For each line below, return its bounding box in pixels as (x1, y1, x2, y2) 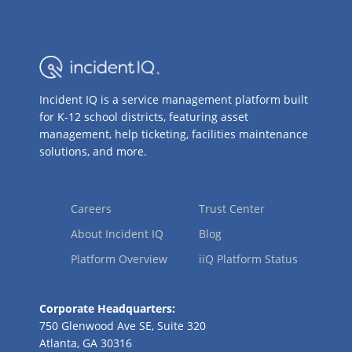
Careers (71, 201, 112, 217)
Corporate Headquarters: (39, 301, 175, 317)
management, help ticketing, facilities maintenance (39, 126, 308, 142)
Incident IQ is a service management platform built (39, 92, 308, 108)
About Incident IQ (71, 226, 163, 242)
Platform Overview (71, 251, 167, 267)
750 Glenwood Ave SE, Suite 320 (39, 318, 206, 334)
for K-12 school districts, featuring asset (39, 109, 248, 125)
